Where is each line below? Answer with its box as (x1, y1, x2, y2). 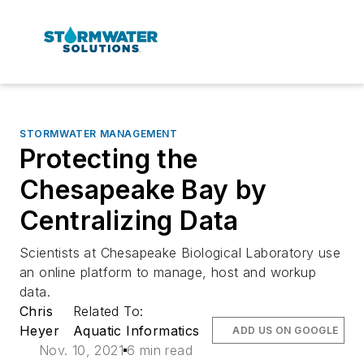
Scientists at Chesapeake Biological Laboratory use (19, 244, 340, 261)
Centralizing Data (19, 204, 239, 236)
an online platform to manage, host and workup (19, 263, 316, 280)
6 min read (127, 341, 193, 358)
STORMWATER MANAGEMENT (19, 127, 178, 140)
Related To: (72, 302, 148, 319)
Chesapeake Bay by (19, 173, 267, 206)
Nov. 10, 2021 (38, 341, 123, 358)
